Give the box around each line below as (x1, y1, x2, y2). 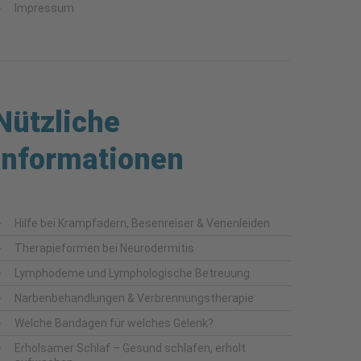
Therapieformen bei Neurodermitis (15, 242, 194, 255)
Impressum (15, 2, 74, 15)
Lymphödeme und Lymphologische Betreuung (15, 267, 250, 280)
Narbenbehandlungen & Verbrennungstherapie (15, 292, 254, 305)
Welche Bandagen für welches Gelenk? (15, 317, 214, 330)
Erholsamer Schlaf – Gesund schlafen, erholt (15, 342, 246, 355)
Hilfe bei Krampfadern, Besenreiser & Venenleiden (15, 217, 270, 230)
